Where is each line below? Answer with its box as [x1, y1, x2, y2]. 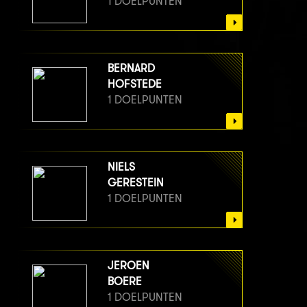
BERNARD [108, 62, 155, 75]
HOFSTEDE [108, 77, 162, 91]
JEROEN [108, 259, 149, 273]
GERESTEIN [108, 176, 164, 190]
